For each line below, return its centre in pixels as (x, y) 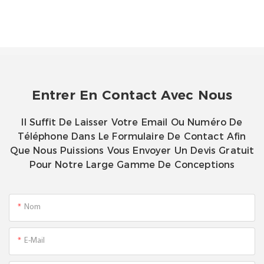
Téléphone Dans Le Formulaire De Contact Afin (132, 137)
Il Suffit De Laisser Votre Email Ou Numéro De (132, 123)
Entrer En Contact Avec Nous (132, 95)
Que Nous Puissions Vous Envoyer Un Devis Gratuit (132, 151)
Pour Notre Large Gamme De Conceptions (132, 165)
